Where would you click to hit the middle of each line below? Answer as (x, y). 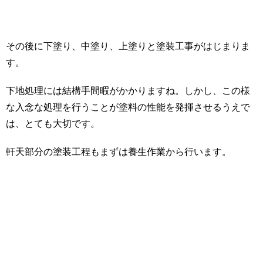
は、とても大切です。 (53, 123)
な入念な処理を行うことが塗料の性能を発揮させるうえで (128, 107)
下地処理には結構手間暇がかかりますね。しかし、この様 (128, 90)
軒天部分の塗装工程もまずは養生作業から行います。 (119, 151)
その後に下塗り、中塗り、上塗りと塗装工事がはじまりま (128, 46)
